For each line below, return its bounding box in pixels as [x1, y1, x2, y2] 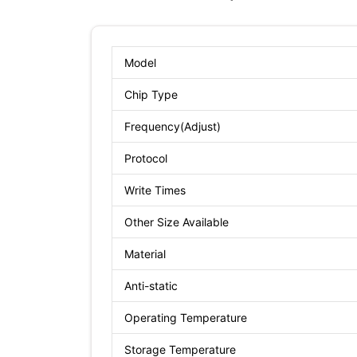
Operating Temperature [124, 310, 247, 324]
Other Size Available [124, 214, 229, 229]
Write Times [124, 182, 186, 197]
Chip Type [124, 87, 178, 101]
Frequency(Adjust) [124, 119, 221, 133]
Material [124, 246, 166, 261]
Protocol [124, 151, 167, 165]
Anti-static [124, 278, 178, 292]
